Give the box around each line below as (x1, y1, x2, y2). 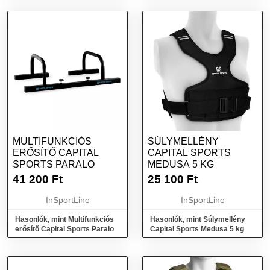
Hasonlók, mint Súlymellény (150, 215, 245, 224)
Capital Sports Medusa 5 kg (150, 225, 244, 233)
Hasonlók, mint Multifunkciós (15, 215, 114, 224)
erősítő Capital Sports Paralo (15, 225, 114, 233)
